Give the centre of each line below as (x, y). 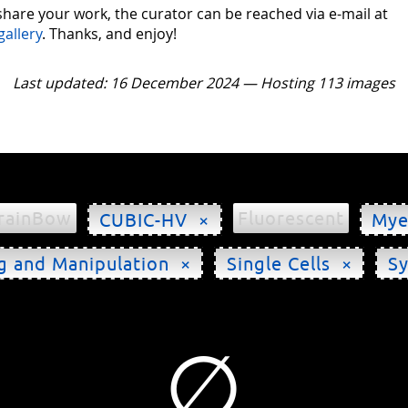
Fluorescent (291, 218)
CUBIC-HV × (155, 219)
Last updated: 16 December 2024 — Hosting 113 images (204, 83)
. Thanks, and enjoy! (110, 34)
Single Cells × (289, 263)
